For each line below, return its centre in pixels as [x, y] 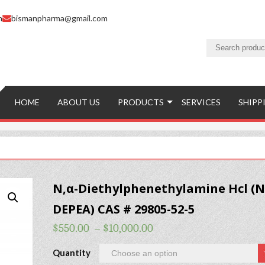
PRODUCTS [141, 102]
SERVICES [201, 102]
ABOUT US [79, 102]
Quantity [71, 252]
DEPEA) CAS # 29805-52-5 [123, 209]
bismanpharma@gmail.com [59, 18]
